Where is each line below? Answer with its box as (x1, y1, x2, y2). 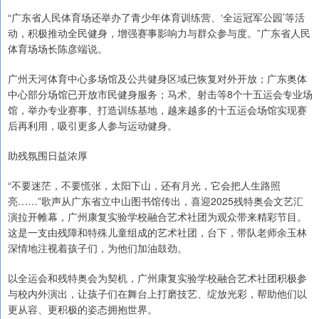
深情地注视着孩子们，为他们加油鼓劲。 (8, 241, 187, 256)
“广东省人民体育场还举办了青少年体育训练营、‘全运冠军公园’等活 (8, 10, 305, 25)
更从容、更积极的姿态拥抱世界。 (8, 302, 157, 317)
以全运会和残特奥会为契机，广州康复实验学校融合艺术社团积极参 (8, 271, 307, 286)
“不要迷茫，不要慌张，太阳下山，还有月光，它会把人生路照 (8, 178, 281, 193)
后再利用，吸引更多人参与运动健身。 (8, 118, 177, 133)
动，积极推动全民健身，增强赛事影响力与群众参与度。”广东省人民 (8, 26, 310, 41)
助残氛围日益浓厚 (8, 148, 88, 163)
